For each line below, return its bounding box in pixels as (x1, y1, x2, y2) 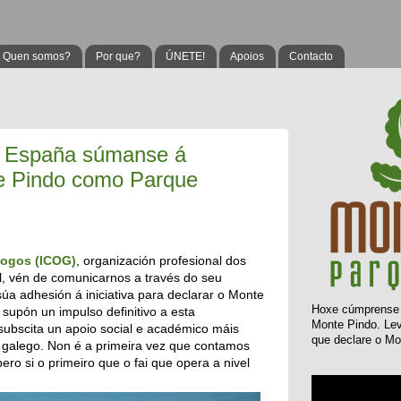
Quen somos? (3, 50, 71, 63)
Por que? (96, 50, 141, 63)
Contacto (289, 50, 333, 63)
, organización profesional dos (76, 252, 246, 268)
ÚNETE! (166, 50, 205, 63)
